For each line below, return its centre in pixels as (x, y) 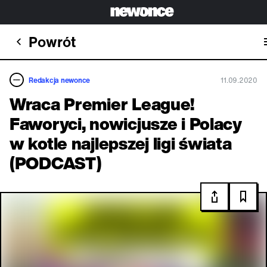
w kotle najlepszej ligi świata (121, 143)
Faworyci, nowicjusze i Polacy (126, 124)
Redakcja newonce (60, 80)
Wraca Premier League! (102, 104)
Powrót (52, 42)
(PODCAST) (56, 163)
